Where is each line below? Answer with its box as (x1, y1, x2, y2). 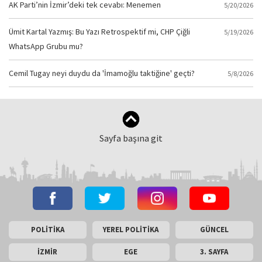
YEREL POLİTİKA (103, 225, 159, 235)
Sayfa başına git (99, 132, 163, 144)
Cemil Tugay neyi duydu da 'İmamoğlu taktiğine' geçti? (9, 68, 195, 78)
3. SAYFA (200, 247, 229, 257)
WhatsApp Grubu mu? (9, 41, 83, 51)
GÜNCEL (199, 225, 229, 235)
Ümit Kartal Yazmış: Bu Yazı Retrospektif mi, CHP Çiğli (9, 26, 190, 37)
